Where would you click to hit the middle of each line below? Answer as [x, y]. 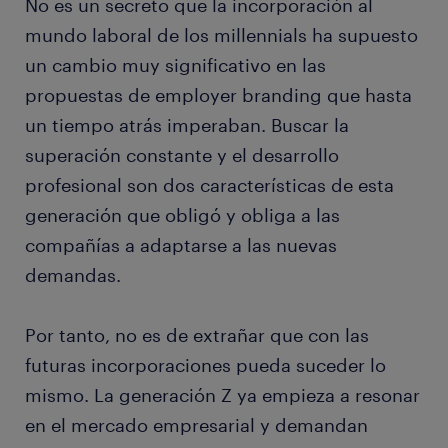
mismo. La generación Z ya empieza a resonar [222, 395]
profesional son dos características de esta [209, 185]
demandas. [73, 275]
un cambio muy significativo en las [175, 65]
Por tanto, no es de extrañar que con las [197, 335]
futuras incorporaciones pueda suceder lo [205, 365]
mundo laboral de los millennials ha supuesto [221, 35]
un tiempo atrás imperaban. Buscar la [187, 125]
